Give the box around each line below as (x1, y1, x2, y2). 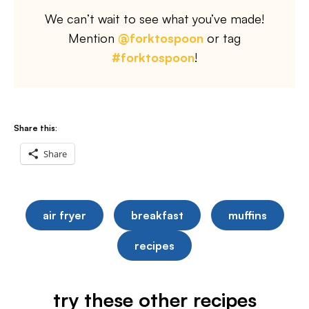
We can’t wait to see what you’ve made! (45, 11, 264, 26)
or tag (203, 30, 241, 46)
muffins (228, 208, 267, 222)
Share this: (14, 123, 57, 133)
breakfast (130, 208, 183, 222)
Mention (68, 30, 118, 46)
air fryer (42, 208, 86, 222)
